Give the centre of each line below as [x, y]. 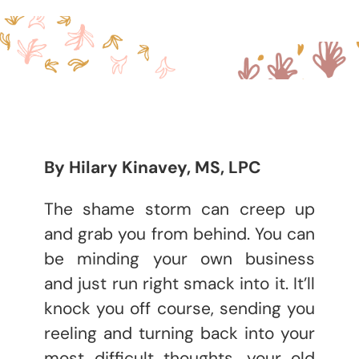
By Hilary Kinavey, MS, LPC [153, 167]
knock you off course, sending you [179, 309]
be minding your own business [179, 259]
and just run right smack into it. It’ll [179, 284]
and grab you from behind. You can [179, 234]
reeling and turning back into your [179, 333]
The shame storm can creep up [179, 209]
